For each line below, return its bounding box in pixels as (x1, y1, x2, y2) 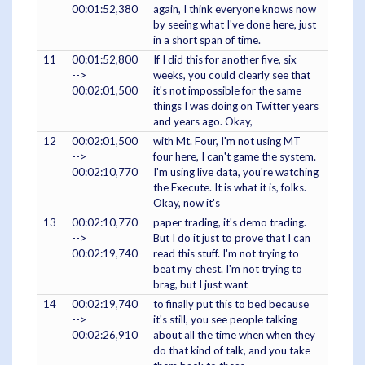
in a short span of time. (153, 33, 261, 47)
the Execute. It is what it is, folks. (153, 181, 306, 195)
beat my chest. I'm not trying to (153, 262, 302, 276)
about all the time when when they (153, 328, 315, 342)
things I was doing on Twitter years (153, 99, 319, 113)
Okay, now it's (153, 196, 220, 210)
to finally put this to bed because (153, 297, 309, 311)
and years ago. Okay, (153, 115, 253, 129)
